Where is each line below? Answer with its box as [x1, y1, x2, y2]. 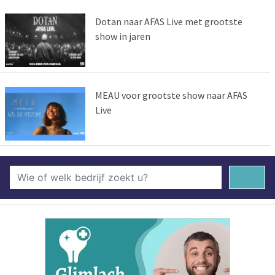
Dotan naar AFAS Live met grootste [95, 15, 242, 28]
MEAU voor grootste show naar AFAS [95, 89, 247, 102]
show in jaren [95, 30, 150, 43]
